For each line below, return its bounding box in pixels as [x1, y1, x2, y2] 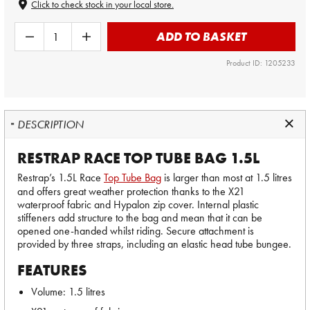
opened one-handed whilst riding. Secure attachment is [17, 224, 254, 238]
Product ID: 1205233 [226, 57, 295, 69]
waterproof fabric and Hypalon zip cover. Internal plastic [17, 197, 259, 212]
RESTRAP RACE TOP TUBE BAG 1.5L [17, 148, 259, 168]
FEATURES [17, 260, 87, 280]
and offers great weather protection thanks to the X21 [17, 184, 245, 199]
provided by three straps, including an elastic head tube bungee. [17, 237, 291, 251]
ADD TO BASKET [156, 28, 246, 44]
